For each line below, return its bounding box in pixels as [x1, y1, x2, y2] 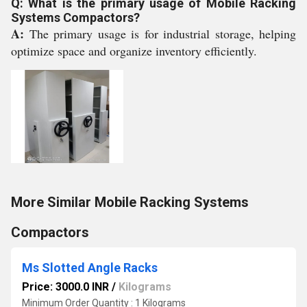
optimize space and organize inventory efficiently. [11, 42, 257, 59]
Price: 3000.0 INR [22, 280, 109, 293]
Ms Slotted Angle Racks [22, 260, 158, 275]
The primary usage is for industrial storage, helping [29, 25, 296, 42]
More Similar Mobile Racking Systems [11, 194, 249, 210]
